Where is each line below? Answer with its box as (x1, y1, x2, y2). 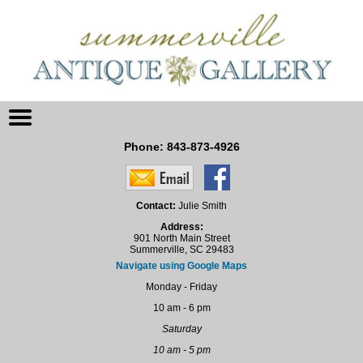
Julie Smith (176, 200, 227, 212)
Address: (160, 221, 203, 233)
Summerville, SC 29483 (129, 244, 234, 256)
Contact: (136, 200, 176, 212)
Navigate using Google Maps (116, 260, 247, 272)
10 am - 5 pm (152, 344, 211, 357)
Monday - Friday (146, 281, 217, 293)
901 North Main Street (133, 233, 230, 245)
